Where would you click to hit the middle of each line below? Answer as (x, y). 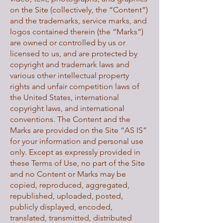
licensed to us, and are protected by (74, 54)
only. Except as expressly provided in (75, 152)
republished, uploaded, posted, (66, 196)
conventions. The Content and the (70, 119)
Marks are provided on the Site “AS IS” (78, 130)
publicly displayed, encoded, (61, 207)
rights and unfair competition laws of (75, 86)
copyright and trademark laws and (70, 64)
